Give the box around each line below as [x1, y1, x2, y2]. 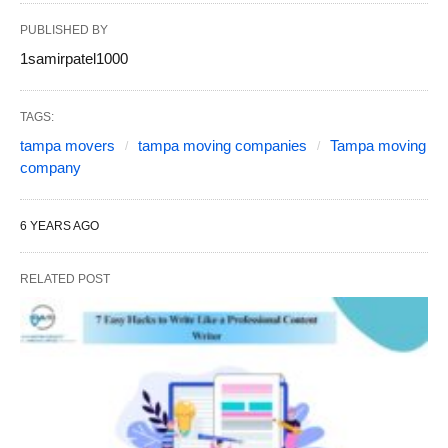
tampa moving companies [138, 136, 307, 154]
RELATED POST [20, 271, 110, 286]
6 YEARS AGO [20, 218, 99, 233]
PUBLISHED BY [20, 22, 108, 37]
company [20, 158, 81, 176]
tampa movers [20, 136, 115, 154]
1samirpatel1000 [20, 49, 128, 67]
